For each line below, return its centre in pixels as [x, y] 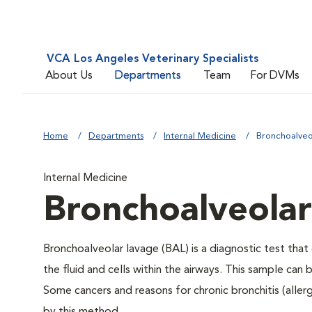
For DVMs [275, 76]
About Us [69, 76]
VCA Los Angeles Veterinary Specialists [153, 59]
